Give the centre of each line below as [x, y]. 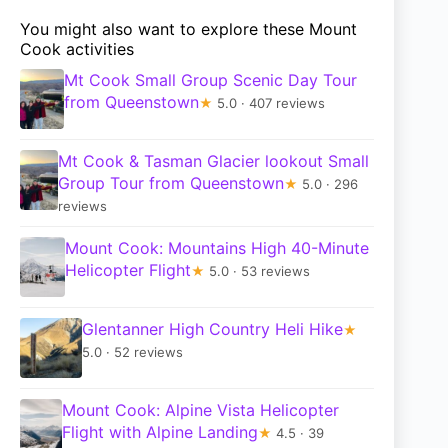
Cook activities [77, 49]
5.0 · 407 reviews [269, 103]
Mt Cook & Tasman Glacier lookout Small [213, 161]
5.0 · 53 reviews [257, 271]
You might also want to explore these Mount [188, 29]
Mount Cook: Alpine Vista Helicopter [200, 410]
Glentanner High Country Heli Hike [212, 329]
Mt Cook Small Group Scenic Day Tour [211, 80]
